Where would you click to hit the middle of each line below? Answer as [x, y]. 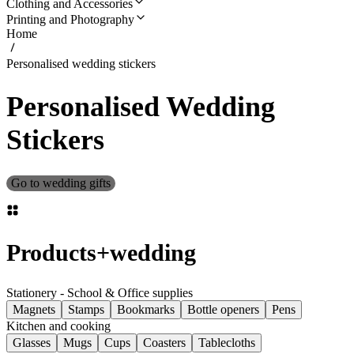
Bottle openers [223, 309]
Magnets [34, 309]
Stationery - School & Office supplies [100, 293]
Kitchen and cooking [58, 326]
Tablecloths [227, 343]
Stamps [86, 309]
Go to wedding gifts [61, 183]
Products [51, 253]
